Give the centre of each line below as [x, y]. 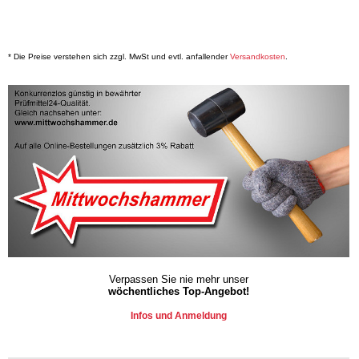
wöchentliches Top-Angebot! [178, 292]
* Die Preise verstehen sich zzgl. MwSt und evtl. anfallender [119, 57]
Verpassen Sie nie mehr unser [178, 280]
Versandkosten [258, 57]
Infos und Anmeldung [178, 316]
